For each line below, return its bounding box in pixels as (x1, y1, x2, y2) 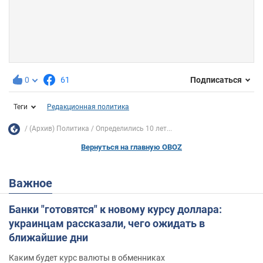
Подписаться (190, 75, 242, 85)
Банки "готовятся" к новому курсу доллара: (9, 203, 222, 215)
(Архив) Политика (29, 124, 89, 133)
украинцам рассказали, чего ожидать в (9, 217, 205, 230)
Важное (16, 176, 52, 190)
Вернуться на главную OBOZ (81, 142, 182, 151)
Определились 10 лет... (96, 124, 172, 133)
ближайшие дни (9, 231, 88, 244)
